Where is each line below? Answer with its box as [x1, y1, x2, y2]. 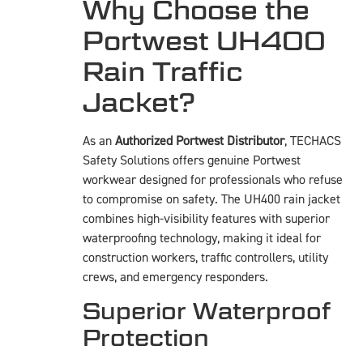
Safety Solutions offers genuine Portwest [83, 152, 301, 169]
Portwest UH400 [83, 24, 326, 57]
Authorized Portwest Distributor [115, 132, 284, 149]
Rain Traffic [83, 55, 243, 88]
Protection [83, 324, 209, 352]
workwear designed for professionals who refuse [83, 171, 343, 188]
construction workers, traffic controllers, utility [83, 249, 328, 266]
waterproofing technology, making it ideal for [83, 229, 321, 246]
